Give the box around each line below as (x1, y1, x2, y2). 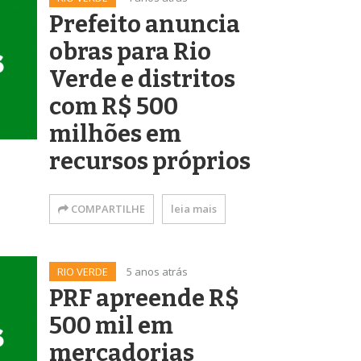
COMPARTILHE (68, 201, 145, 217)
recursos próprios (49, 147, 251, 176)
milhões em (49, 120, 181, 149)
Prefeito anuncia (49, 10, 240, 39)
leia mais (171, 201, 217, 217)
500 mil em (49, 312, 173, 341)
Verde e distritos (49, 65, 235, 94)
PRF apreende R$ (49, 284, 239, 313)
